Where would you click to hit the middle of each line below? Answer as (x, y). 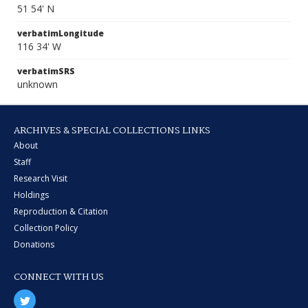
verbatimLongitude (60, 33)
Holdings (31, 195)
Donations (34, 244)
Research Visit (41, 178)
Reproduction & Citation (61, 211)
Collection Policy (46, 228)
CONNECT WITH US (59, 277)
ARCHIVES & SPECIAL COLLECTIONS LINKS (112, 131)
